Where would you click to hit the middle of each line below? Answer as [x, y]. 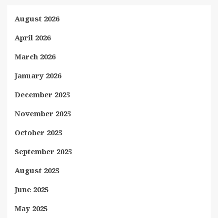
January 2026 [38, 75]
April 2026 [33, 37]
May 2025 [31, 208]
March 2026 [35, 56]
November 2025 [43, 113]
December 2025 [42, 94]
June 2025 [32, 189]
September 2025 [43, 151]
